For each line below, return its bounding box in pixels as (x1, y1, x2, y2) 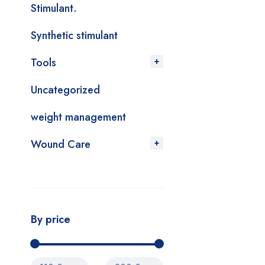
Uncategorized (31, 82, 100, 98)
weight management (31, 109, 126, 125)
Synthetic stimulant (31, 28, 118, 43)
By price (31, 212, 70, 227)
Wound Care (31, 137, 91, 152)
